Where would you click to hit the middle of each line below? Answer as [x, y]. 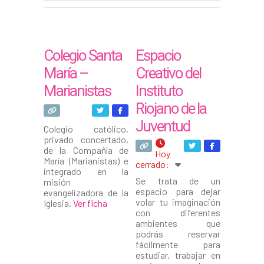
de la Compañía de [86, 150]
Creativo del [168, 73]
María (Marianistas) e [86, 161]
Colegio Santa [83, 55]
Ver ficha [90, 203]
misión [57, 182]
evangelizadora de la [86, 192]
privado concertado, [86, 139]
